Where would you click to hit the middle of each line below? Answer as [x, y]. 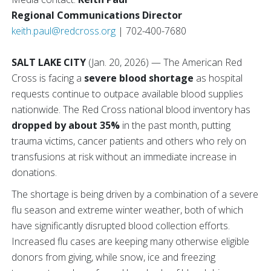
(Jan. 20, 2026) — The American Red [165, 62]
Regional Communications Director [97, 15]
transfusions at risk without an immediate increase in [124, 157]
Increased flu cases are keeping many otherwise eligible [130, 241]
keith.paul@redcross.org [64, 31]
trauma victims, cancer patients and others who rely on [129, 141]
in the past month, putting [175, 125]
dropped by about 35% [66, 125]
